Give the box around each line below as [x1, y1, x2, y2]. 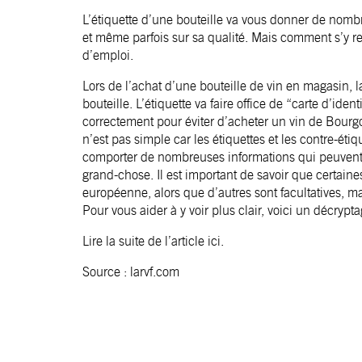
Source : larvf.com [82, 263, 179, 280]
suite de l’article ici [119, 233, 221, 249]
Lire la [82, 233, 119, 249]
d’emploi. [82, 47, 133, 63]
